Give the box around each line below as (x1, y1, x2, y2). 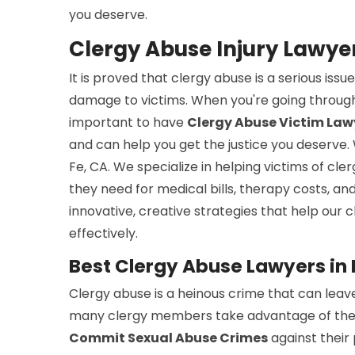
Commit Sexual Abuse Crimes (69, 328, 268, 347)
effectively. (69, 223, 138, 242)
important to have (69, 113, 187, 132)
